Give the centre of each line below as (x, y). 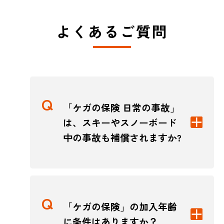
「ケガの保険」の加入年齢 (120, 206)
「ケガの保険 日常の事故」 (121, 107)
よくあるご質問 (112, 31)
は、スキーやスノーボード (120, 122)
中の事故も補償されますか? (122, 137)
